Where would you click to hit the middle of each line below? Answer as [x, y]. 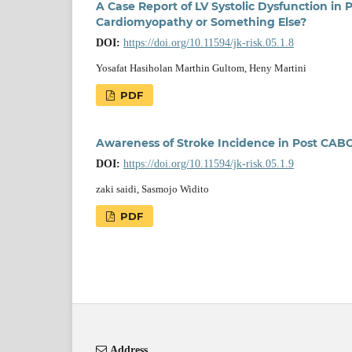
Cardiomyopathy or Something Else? [201, 22]
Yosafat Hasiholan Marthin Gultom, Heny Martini [201, 68]
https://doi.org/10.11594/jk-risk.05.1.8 [209, 43]
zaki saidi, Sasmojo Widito [152, 189]
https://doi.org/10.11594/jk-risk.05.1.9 [209, 164]
